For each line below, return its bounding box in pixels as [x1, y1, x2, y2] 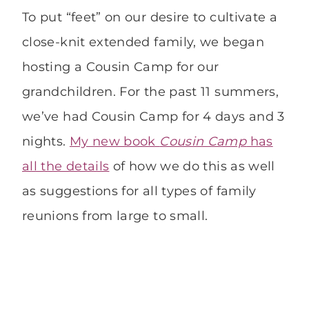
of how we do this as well [109, 159, 275, 175]
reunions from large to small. [22, 208, 208, 224]
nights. [22, 134, 70, 150]
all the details [22, 159, 110, 175]
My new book [69, 134, 160, 150]
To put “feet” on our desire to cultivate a [22, 10, 278, 26]
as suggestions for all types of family [22, 183, 257, 199]
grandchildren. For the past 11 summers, [22, 84, 279, 100]
